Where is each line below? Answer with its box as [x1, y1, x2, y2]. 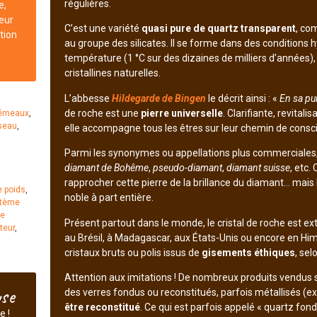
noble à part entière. [64, 192, 154, 204]
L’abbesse [64, 92, 112, 104]
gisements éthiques [201, 246, 295, 258]
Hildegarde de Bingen [111, 92, 206, 104]
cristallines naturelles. [64, 67, 161, 79]
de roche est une [64, 107, 141, 119]
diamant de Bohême [64, 162, 149, 174]
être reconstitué [64, 301, 140, 313]
